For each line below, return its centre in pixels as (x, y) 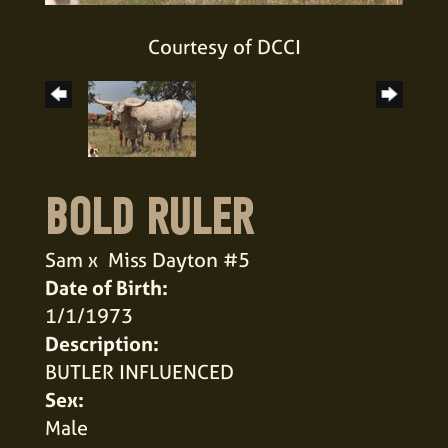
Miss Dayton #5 (179, 259)
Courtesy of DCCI (224, 46)
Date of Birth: (106, 287)
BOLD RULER (149, 217)
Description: (102, 343)
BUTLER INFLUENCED (139, 371)
